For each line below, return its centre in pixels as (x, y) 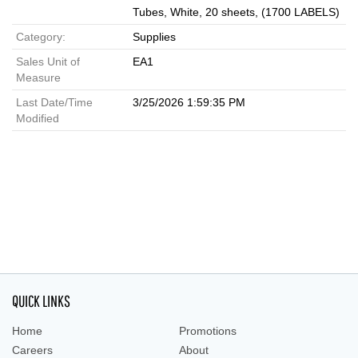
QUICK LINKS (41, 301)
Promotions (208, 331)
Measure (38, 78)
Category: (41, 37)
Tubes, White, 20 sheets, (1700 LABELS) (236, 12)
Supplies (154, 37)
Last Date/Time (54, 102)
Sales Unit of (48, 62)
